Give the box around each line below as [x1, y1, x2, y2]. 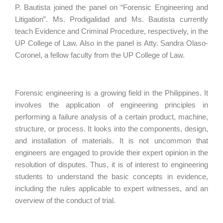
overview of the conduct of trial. [15, 196, 115, 205]
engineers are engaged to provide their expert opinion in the [15, 148, 208, 157]
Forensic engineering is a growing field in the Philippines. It [15, 89, 208, 97]
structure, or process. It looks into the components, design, [15, 124, 208, 133]
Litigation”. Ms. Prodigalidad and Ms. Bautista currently [15, 15, 208, 23]
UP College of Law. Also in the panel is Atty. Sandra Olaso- [15, 39, 208, 47]
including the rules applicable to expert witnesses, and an [15, 184, 208, 193]
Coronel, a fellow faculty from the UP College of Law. [15, 51, 185, 59]
